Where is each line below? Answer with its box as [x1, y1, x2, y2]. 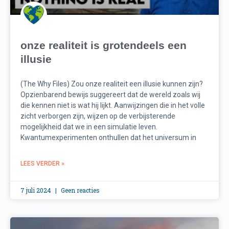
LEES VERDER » [20, 160, 64, 168]
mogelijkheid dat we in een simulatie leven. [20, 123, 157, 131]
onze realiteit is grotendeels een [20, 39, 187, 52]
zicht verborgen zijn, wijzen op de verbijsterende [20, 112, 175, 121]
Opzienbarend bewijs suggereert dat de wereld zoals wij [20, 90, 200, 99]
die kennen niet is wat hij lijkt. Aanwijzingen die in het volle [20, 101, 205, 110]
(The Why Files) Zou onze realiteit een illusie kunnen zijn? [20, 80, 203, 88]
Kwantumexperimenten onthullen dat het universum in [20, 133, 196, 142]
